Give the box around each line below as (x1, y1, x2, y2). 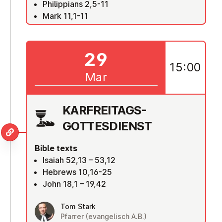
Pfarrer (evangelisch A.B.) (60, 212, 147, 221)
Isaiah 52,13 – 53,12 (43, 155, 115, 165)
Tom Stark (60, 202, 96, 211)
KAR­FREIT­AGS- (62, 103, 147, 117)
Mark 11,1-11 (43, 10, 88, 21)
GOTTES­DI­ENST (62, 118, 152, 133)
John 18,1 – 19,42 (43, 178, 106, 189)
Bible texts (35, 143, 77, 153)
